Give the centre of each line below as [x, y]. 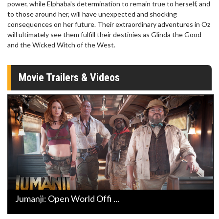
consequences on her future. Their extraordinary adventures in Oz [109, 24]
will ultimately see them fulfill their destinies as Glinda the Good [104, 35]
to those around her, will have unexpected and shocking [92, 14]
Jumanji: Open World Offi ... [67, 198]
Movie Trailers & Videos [69, 78]
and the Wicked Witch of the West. [62, 45]
